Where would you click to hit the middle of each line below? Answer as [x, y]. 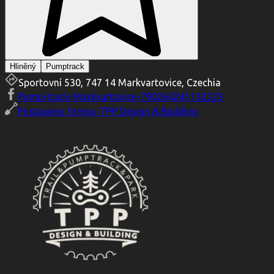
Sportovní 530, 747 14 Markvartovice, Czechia [120, 83]
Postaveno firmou [57, 112]
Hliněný [23, 67]
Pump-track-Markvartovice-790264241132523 [121, 97]
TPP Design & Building [149, 112]
